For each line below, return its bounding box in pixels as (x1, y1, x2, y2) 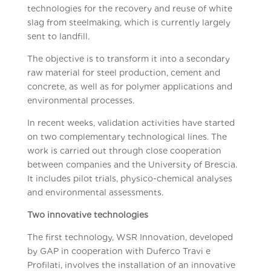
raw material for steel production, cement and (27, 68, 220, 77)
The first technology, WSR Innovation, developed (27, 232, 233, 242)
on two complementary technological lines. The (27, 132, 227, 142)
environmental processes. (27, 96, 134, 105)
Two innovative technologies (27, 210, 148, 220)
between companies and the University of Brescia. (27, 160, 237, 169)
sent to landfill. (27, 31, 90, 41)
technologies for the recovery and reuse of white (27, 4, 232, 13)
